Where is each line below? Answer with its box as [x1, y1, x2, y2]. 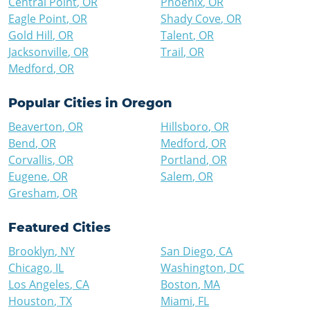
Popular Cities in [8, 95, 122, 111]
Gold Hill [8, 28, 53, 43]
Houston [8, 293, 54, 309]
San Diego [161, 244, 213, 259]
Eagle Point [8, 11, 66, 26]
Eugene [8, 169, 47, 184]
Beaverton [8, 119, 62, 134]
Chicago [8, 260, 50, 275]
